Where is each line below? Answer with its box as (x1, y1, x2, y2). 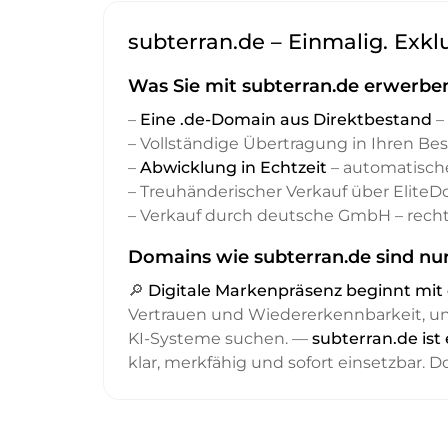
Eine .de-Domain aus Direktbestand (140, 110, 432, 130)
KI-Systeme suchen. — (128, 329, 312, 349)
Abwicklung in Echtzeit (140, 158, 327, 178)
